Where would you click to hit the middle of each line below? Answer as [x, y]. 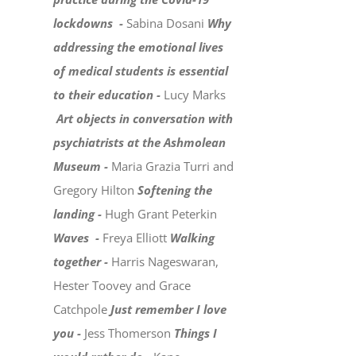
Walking [193, 238]
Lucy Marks [195, 95]
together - [83, 262]
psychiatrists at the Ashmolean [140, 143]
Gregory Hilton [96, 190]
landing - [79, 214]
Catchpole [82, 310]
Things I [196, 333]
